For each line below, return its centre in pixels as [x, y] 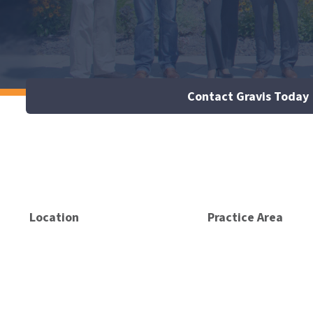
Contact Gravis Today [248, 96]
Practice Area [245, 218]
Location [54, 218]
